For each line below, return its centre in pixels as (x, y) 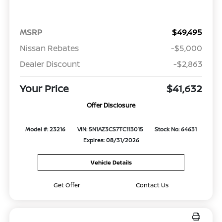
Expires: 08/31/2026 (111, 140)
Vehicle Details (111, 162)
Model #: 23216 (46, 129)
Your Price (44, 88)
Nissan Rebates (49, 48)
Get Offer (67, 185)
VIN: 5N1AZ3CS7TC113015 (110, 129)
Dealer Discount (50, 64)
